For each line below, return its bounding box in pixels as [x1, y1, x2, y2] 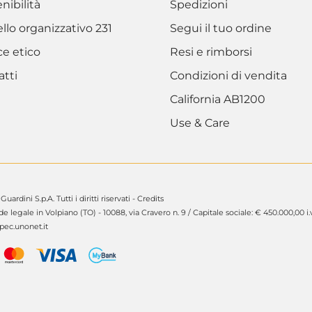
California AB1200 [170, 93, 265, 107]
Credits [137, 194, 164, 204]
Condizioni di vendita [170, 69, 287, 83]
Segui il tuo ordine [170, 22, 272, 36]
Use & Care [170, 116, 230, 130]
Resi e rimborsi [170, 45, 252, 59]
